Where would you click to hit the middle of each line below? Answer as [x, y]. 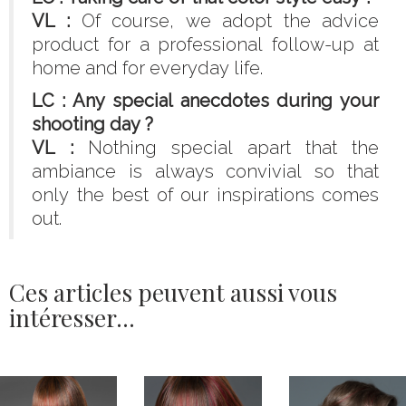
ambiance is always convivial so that [205, 172]
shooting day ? [92, 125]
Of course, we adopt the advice [224, 21]
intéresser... [72, 318]
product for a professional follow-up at [205, 45]
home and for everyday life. [147, 68]
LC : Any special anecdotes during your [205, 101]
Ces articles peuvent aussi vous [173, 293]
